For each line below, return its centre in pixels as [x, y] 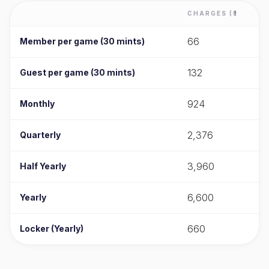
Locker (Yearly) [52, 228]
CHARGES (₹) [213, 13]
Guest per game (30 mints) [77, 72]
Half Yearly [43, 166]
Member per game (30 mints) [82, 41]
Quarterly [40, 134]
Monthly [37, 103]
